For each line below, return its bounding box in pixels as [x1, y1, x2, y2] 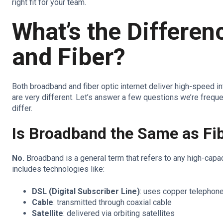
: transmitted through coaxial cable [53, 197, 172, 207]
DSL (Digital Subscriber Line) [32, 186, 140, 196]
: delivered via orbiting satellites [63, 208, 175, 218]
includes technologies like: [12, 164, 105, 174]
